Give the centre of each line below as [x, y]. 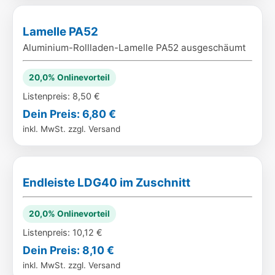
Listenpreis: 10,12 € [63, 232]
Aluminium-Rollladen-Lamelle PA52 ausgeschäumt [134, 48]
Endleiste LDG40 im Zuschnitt [107, 183]
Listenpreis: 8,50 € [61, 96]
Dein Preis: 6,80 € [69, 114]
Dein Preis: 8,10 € [68, 250]
